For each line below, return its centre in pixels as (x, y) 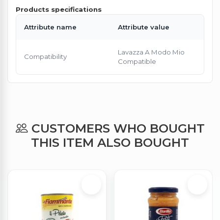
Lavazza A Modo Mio (151, 52)
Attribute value (144, 27)
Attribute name (50, 27)
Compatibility (45, 56)
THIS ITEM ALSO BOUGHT (110, 142)
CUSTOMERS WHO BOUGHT (116, 128)
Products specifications (59, 9)
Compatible (137, 61)
